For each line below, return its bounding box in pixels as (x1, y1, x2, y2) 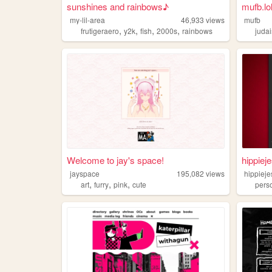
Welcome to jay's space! (66, 154, 164, 167)
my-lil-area (70, 14, 106, 25)
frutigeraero (80, 25, 119, 36)
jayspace (70, 168, 100, 179)
